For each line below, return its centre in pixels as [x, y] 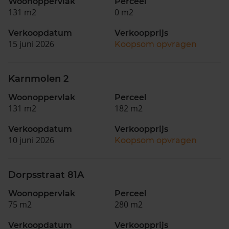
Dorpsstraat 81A [46, 175]
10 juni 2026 [31, 140]
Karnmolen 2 [38, 78]
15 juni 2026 [31, 44]
